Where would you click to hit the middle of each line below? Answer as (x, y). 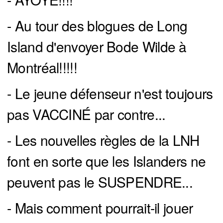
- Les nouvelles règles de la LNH (103, 140)
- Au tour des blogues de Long (97, 25)
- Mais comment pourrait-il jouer (100, 207)
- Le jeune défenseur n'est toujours (110, 93)
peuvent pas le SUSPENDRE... (100, 181)
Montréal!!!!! (42, 67)
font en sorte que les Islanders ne (107, 161)
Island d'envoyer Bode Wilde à (97, 46)
